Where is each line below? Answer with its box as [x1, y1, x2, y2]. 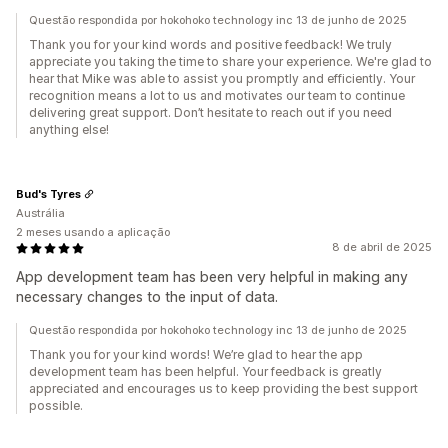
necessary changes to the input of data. [16, 288, 278, 306]
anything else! [29, 122, 109, 138]
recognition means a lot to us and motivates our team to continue [29, 88, 405, 104]
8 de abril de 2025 [332, 240, 432, 255]
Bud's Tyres [16, 186, 81, 201]
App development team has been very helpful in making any [16, 268, 408, 286]
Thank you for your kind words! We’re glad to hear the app [29, 347, 363, 363]
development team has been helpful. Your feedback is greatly [29, 364, 382, 380]
